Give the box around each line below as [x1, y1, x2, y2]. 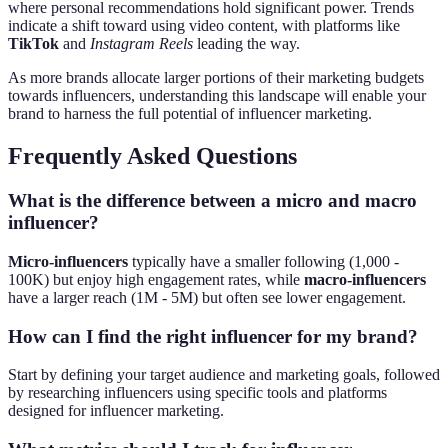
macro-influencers [304, 270, 426, 288]
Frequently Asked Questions [8, 143, 297, 170]
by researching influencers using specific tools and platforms [8, 384, 387, 402]
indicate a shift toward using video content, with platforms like [8, 17, 400, 35]
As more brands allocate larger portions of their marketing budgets [8, 69, 424, 87]
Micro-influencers [8, 252, 128, 270]
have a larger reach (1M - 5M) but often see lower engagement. [8, 288, 406, 306]
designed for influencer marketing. [8, 402, 224, 420]
